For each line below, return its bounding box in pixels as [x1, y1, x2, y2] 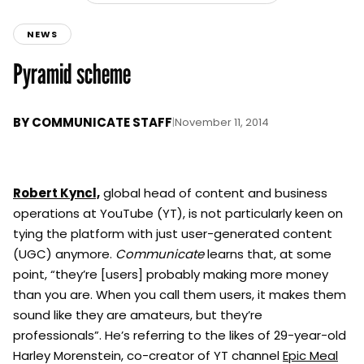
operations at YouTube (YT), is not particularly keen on [13, 205, 343, 223]
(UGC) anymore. [13, 245, 115, 263]
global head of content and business [100, 184, 327, 202]
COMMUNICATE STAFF [32, 114, 172, 132]
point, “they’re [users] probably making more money [13, 266, 328, 284]
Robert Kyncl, [13, 184, 100, 202]
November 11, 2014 [175, 115, 269, 131]
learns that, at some [207, 245, 331, 263]
